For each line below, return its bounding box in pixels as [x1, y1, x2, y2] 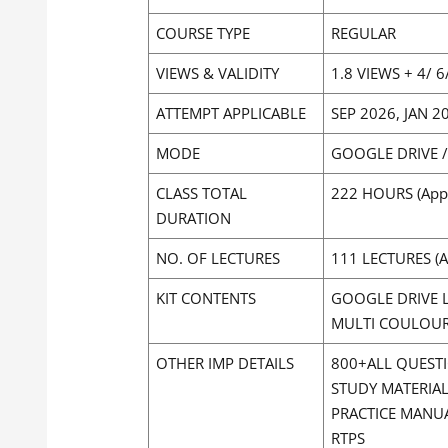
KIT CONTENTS [156, 287, 256, 308]
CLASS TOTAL [156, 182, 247, 203]
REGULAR [331, 22, 396, 43]
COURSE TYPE [156, 22, 250, 43]
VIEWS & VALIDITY [156, 62, 279, 83]
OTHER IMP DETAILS [156, 352, 294, 373]
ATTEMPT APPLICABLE [156, 102, 306, 123]
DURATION [156, 207, 231, 228]
